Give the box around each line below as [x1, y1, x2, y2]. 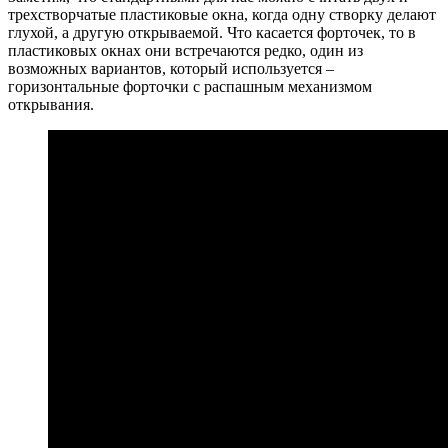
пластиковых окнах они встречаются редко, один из [8, 41, 363, 59]
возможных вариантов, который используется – [8, 59, 334, 77]
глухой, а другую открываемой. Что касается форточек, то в [8, 23, 416, 41]
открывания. [8, 95, 94, 113]
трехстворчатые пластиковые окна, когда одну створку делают [8, 5, 436, 23]
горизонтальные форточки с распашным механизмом [8, 77, 372, 95]
